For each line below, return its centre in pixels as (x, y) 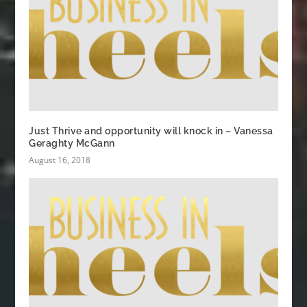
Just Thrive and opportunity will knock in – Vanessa (151, 131)
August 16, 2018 (60, 160)
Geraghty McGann (72, 143)
